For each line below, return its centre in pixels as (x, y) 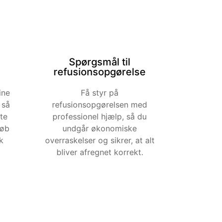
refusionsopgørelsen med (100, 104)
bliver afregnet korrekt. (100, 152)
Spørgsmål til (100, 62)
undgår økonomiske (100, 128)
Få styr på (100, 92)
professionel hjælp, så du (100, 116)
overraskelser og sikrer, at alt (100, 140)
